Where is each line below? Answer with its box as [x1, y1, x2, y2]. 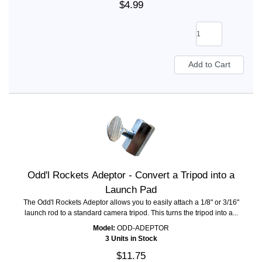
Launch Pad [105, 184, 157, 196]
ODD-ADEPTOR [115, 224, 169, 233]
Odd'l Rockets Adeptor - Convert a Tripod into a [27, 170, 235, 181]
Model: [93, 224, 115, 233]
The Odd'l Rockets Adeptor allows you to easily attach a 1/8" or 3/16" [23, 198, 239, 207]
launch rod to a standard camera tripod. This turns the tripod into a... [24, 209, 238, 218]
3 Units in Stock [105, 235, 157, 243]
